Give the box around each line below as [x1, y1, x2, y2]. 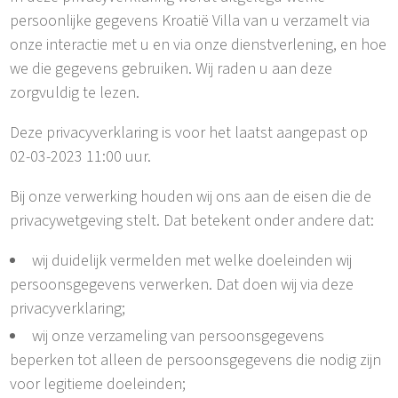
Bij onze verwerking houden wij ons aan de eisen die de [10, 185, 372, 208]
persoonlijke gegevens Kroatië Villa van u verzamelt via [10, 9, 370, 32]
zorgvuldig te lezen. [10, 81, 140, 104]
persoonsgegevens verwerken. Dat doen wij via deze [10, 273, 354, 296]
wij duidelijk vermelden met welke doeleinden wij [32, 249, 353, 272]
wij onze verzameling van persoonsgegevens [32, 325, 325, 348]
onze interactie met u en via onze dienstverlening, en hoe [10, 33, 387, 56]
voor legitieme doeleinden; [10, 373, 187, 396]
